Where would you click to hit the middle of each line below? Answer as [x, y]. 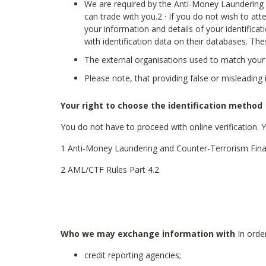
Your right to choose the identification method [161, 105]
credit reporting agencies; [133, 255]
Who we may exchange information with [148, 234]
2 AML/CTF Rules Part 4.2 [110, 170]
